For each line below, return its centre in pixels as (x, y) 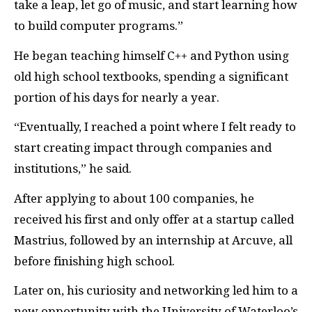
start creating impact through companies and (143, 148)
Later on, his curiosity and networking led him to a (156, 291)
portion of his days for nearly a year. (118, 97)
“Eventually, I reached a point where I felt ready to (155, 127)
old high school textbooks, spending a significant (151, 76)
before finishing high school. (96, 261)
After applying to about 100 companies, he (134, 198)
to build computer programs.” (100, 26)
